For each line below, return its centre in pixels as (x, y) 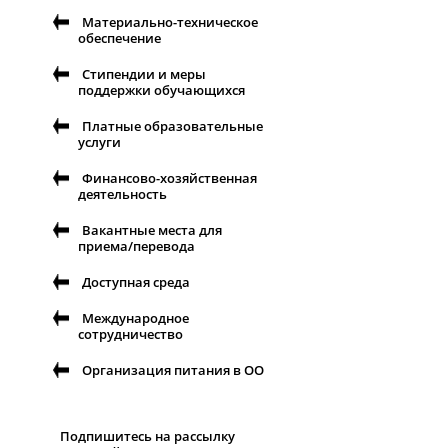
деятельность (122, 194)
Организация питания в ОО (173, 370)
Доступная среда (136, 282)
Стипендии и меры (144, 74)
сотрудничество (130, 334)
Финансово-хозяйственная (169, 178)
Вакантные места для (152, 230)
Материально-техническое (170, 22)
